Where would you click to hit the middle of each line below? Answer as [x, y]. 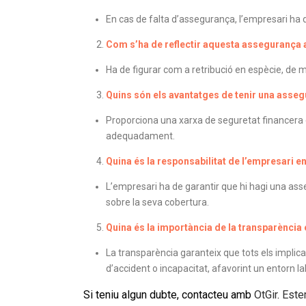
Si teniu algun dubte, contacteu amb [169, 295]
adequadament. [140, 136]
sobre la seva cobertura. [157, 203]
